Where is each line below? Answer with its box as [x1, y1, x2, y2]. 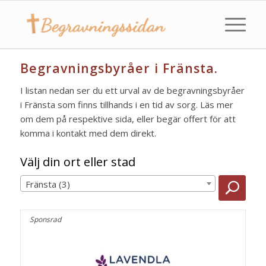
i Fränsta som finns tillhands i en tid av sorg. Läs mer [20, 99, 233, 110]
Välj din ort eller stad [20, 153, 135, 170]
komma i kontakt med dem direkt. [20, 127, 156, 139]
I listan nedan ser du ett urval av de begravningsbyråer [20, 84, 245, 96]
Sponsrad [29, 214, 61, 224]
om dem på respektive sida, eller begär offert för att [20, 113, 236, 125]
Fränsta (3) [25, 178, 70, 190]
